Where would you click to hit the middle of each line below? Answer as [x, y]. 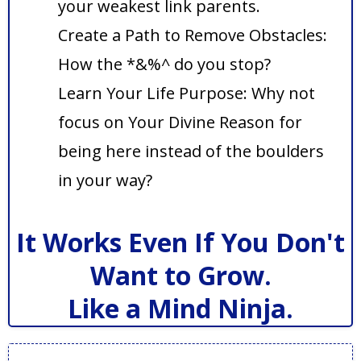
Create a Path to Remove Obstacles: [193, 35]
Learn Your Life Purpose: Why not [187, 93]
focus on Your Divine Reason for [180, 122]
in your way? [105, 180]
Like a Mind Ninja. [180, 308]
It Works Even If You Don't [180, 242]
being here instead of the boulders [191, 151]
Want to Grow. [180, 275]
